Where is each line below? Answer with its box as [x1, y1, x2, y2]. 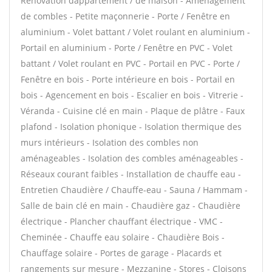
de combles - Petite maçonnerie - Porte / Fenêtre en [21, 10, 230, 22]
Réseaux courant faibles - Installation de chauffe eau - [21, 168, 241, 180]
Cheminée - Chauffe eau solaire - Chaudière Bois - [21, 231, 225, 243]
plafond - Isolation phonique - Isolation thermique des [21, 121, 242, 132]
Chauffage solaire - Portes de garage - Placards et [21, 247, 222, 259]
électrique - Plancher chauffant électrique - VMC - [21, 216, 223, 227]
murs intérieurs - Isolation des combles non [21, 137, 199, 148]
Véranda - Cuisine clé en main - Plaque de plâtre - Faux [21, 105, 245, 117]
